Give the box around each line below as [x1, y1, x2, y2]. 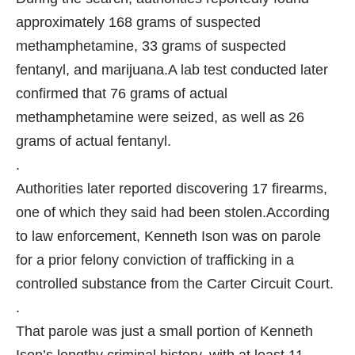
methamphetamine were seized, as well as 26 [16, 109, 304, 125]
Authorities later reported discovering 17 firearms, [16, 180, 327, 197]
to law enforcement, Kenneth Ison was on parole [16, 227, 321, 244]
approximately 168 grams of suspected [16, 13, 261, 30]
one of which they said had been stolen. [16, 204, 266, 220]
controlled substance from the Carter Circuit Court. [16, 275, 334, 292]
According [266, 204, 330, 220]
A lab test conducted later [168, 61, 328, 78]
